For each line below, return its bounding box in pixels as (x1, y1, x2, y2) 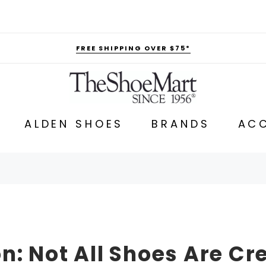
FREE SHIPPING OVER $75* (75, 43, 191, 53)
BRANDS (151, 116, 210, 131)
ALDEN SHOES (24, 116, 124, 131)
